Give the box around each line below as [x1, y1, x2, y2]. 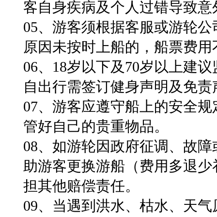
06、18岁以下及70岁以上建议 [23, 59, 212, 75]
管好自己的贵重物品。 [23, 118, 169, 135]
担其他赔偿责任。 [23, 178, 139, 194]
